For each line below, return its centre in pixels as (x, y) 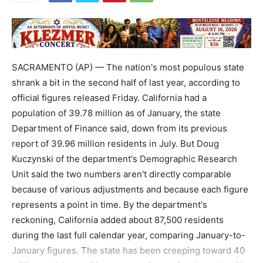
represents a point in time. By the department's (109, 205)
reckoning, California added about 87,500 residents (118, 220)
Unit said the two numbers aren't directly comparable (122, 174)
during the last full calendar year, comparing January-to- (129, 235)
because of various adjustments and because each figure (130, 190)
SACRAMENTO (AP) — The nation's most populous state (128, 68)
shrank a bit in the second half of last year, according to (126, 83)
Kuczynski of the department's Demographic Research (124, 159)
